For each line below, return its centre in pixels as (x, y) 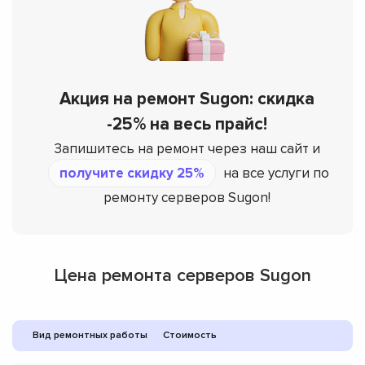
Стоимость (190, 335)
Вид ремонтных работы (90, 335)
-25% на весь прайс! (187, 124)
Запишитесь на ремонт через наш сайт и (187, 148)
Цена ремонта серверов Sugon (182, 275)
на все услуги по (275, 173)
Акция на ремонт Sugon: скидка (187, 99)
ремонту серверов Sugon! (187, 197)
